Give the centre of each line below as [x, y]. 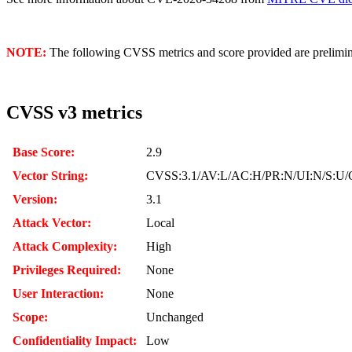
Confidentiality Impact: [75, 340]
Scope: [30, 317]
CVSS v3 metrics [74, 112]
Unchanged [175, 317]
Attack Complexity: [65, 246]
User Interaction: [58, 293]
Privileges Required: [67, 269]
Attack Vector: [52, 222]
